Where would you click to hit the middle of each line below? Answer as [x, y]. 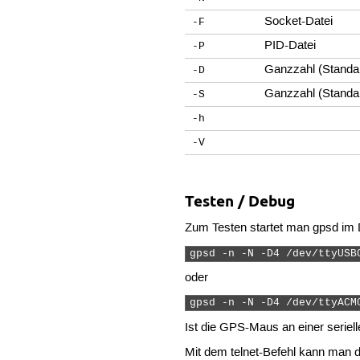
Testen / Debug [240, 202]
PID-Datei [290, 46]
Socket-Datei [299, 22]
